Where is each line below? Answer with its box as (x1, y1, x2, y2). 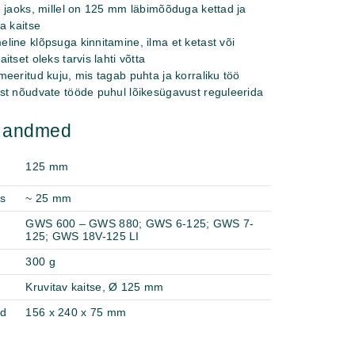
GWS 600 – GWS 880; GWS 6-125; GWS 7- (25, 217, 254, 230)
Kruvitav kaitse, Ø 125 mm (25, 281, 164, 293)
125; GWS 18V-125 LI (25, 230, 139, 242)
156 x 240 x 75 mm (25, 306, 127, 319)
